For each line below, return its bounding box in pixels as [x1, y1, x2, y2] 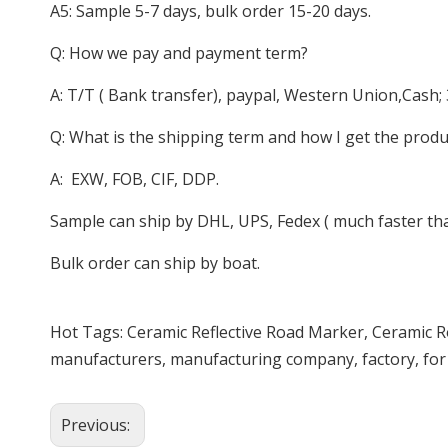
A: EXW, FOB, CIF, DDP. [50, 168, 219, 190]
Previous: [61, 414, 134, 436]
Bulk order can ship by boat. [50, 252, 260, 274]
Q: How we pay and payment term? [50, 42, 308, 64]
